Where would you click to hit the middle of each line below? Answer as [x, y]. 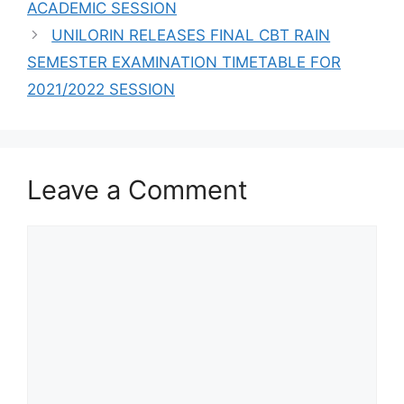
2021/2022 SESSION [101, 89]
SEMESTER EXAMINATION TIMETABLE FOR [184, 62]
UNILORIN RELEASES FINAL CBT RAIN [191, 35]
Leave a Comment [138, 189]
